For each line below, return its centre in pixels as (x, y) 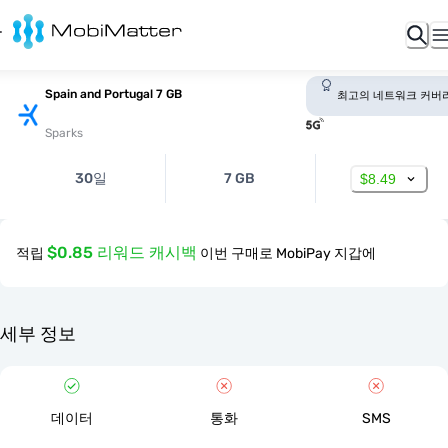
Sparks (64, 133)
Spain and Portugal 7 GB (113, 94)
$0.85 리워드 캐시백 (122, 252)
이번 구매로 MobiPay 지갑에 (288, 253)
